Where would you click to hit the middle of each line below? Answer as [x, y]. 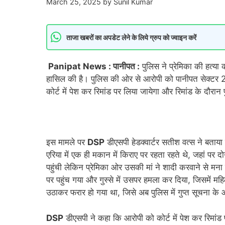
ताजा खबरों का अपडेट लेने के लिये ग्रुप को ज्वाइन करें [131, 37]
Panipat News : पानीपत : [93, 67]
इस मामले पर [67, 142]
